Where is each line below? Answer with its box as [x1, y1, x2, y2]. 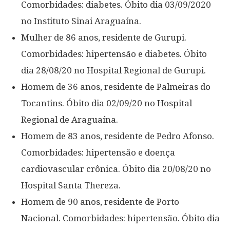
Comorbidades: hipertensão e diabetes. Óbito [21, 49, 207, 59]
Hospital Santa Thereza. [21, 180, 121, 190]
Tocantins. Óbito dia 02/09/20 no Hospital [21, 98, 192, 108]
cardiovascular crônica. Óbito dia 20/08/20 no [21, 164, 211, 174]
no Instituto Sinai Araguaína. [21, 16, 141, 26]
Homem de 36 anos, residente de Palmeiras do [21, 82, 210, 92]
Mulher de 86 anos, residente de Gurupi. [21, 32, 186, 43]
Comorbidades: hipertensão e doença [21, 147, 175, 158]
